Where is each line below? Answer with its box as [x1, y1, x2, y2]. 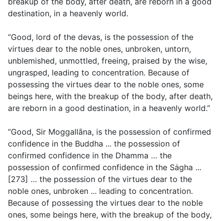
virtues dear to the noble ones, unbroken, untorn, [8, 44, 191, 54]
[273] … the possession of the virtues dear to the [8, 174, 192, 184]
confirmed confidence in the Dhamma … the [8, 150, 172, 161]
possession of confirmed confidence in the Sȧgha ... [8, 162, 201, 173]
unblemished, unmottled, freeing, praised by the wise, [8, 56, 207, 66]
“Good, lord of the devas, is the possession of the [8, 32, 193, 42]
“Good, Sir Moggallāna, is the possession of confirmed [8, 127, 211, 137]
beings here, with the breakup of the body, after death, [8, 91, 213, 102]
